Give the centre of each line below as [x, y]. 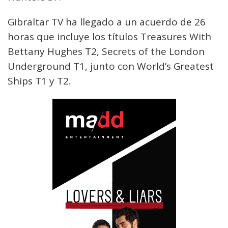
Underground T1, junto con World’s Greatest [111, 66]
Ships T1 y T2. [39, 81]
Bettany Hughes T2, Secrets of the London [106, 51]
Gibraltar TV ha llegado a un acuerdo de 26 [107, 22]
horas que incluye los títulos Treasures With [109, 37]
